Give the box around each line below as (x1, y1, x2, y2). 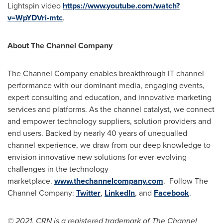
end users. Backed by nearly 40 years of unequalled (7, 127, 187, 139)
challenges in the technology (7, 163, 109, 175)
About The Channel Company (7, 40, 112, 51)
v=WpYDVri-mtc (7, 12, 63, 23)
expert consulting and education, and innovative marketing (7, 92, 212, 103)
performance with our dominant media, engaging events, (7, 80, 205, 91)
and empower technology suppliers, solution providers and (7, 115, 211, 127)
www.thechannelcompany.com (54, 175, 163, 187)
